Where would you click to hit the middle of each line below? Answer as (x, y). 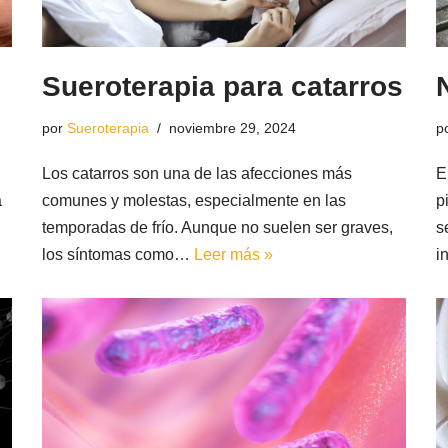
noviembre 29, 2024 (233, 127)
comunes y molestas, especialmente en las (194, 200)
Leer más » (234, 254)
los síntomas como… (118, 254)
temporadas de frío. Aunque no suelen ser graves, (218, 227)
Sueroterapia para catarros (223, 86)
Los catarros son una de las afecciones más (197, 173)
